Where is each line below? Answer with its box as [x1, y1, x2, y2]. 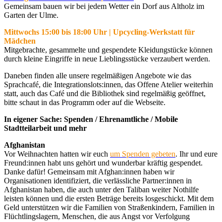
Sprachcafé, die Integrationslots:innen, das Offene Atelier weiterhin [4, 80, 213, 89]
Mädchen [4, 36, 36, 45]
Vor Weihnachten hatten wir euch [4, 149, 110, 158]
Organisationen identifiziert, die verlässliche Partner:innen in [4, 176, 192, 185]
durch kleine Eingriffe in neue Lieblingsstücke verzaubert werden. [4, 54, 210, 63]
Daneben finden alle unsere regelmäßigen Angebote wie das [4, 71, 191, 80]
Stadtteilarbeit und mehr [4, 123, 87, 132]
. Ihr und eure [175, 149, 218, 158]
